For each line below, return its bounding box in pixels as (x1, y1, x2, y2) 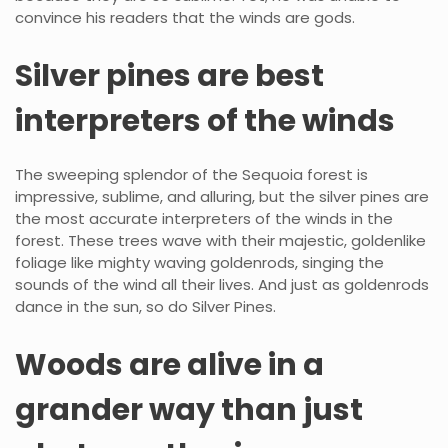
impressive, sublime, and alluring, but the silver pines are (15, 185, 429, 207)
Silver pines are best (15, 54, 324, 97)
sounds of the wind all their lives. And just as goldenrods (15, 273, 429, 295)
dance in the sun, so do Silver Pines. (15, 295, 276, 317)
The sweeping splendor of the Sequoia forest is (15, 163, 368, 185)
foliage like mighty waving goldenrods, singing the (15, 251, 384, 273)
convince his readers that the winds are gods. (15, 7, 355, 29)
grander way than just (15, 388, 363, 431)
